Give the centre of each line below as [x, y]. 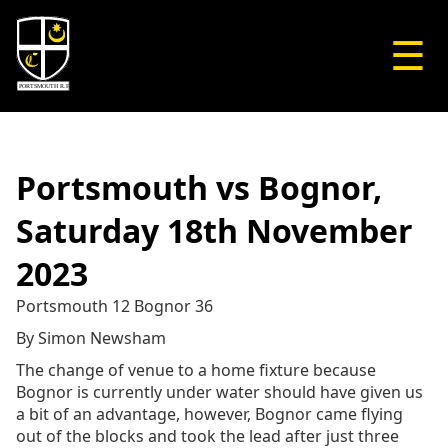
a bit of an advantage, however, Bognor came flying [209, 414]
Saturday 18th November [214, 230]
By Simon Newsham [91, 338]
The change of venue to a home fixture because [196, 370]
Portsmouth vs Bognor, [199, 187]
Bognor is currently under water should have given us [219, 392]
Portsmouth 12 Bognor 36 [114, 306]
